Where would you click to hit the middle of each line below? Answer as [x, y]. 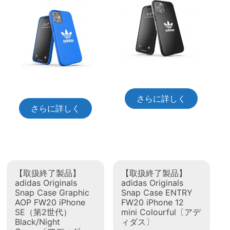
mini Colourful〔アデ [161, 212]
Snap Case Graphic [52, 192]
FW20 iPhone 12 [152, 202]
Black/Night [38, 222]
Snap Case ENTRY [157, 192]
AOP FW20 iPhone [50, 202]
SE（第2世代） [43, 212]
